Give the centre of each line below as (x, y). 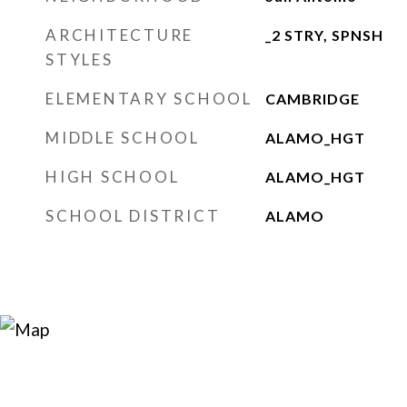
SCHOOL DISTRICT (133, 216)
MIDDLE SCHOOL (123, 138)
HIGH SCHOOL (113, 177)
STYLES (79, 60)
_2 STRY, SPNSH (324, 35)
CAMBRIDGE (312, 99)
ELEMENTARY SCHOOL (149, 99)
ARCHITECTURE (119, 35)
